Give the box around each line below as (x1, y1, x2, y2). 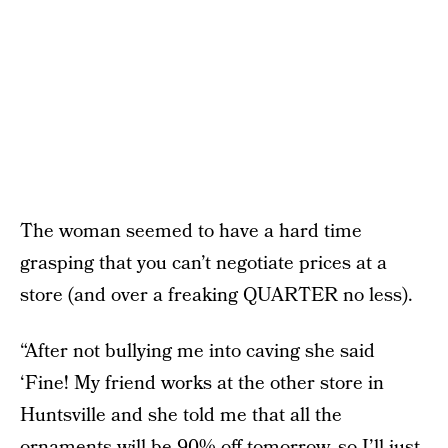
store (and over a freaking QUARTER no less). (20, 282, 413, 309)
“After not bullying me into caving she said (20, 338, 375, 365)
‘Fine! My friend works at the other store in (20, 370, 384, 397)
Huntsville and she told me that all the (20, 402, 342, 429)
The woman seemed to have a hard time (20, 218, 362, 245)
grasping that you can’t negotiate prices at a (20, 250, 387, 277)
